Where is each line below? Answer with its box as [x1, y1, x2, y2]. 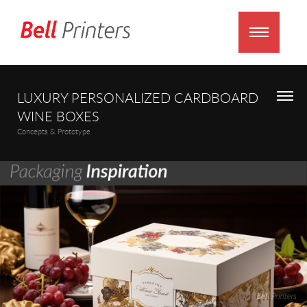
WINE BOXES [17, 107, 99, 125]
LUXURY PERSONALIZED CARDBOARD [17, 88, 258, 107]
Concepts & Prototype [17, 127, 90, 136]
